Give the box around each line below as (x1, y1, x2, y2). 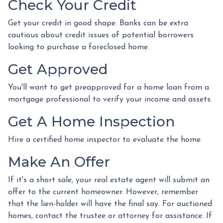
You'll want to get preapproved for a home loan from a (8, 83, 209, 92)
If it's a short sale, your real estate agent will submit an (8, 176, 210, 184)
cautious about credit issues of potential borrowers (8, 31, 194, 39)
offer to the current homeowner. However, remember (8, 188, 198, 196)
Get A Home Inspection (8, 112, 175, 130)
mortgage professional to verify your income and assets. (8, 95, 212, 104)
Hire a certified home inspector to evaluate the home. (8, 135, 205, 144)
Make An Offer (8, 153, 110, 170)
